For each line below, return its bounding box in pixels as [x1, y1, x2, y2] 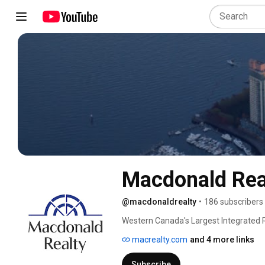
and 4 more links [190, 234, 254, 244]
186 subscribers [204, 196, 263, 206]
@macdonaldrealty [122, 196, 196, 206]
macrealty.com [130, 234, 188, 244]
